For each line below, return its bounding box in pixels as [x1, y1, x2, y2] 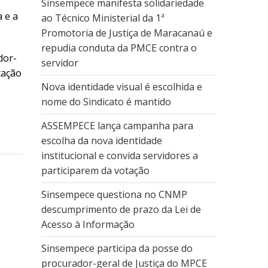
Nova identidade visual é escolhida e [41, 80, 202, 93]
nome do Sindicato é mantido [41, 95, 171, 108]
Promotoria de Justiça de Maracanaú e [41, 26, 212, 39]
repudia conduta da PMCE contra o [41, 41, 197, 54]
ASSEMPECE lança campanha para [41, 119, 193, 132]
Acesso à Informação [41, 218, 135, 231]
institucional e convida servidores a [41, 149, 198, 162]
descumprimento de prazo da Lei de [41, 203, 201, 216]
